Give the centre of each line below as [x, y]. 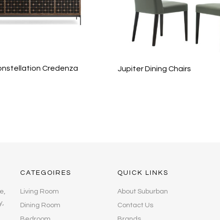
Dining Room [40, 205]
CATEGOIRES [45, 173]
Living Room [39, 191]
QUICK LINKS [143, 173]
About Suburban [142, 191]
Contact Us [135, 205]
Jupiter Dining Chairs [154, 69]
